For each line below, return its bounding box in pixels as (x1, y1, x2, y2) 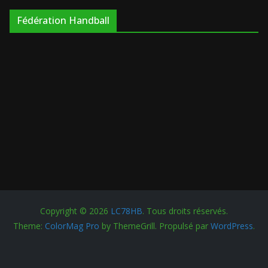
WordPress (211, 220, 253, 232)
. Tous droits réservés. (142, 205, 228, 217)
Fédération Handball (17, 13, 109, 27)
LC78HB (111, 205, 142, 217)
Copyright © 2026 (40, 205, 111, 217)
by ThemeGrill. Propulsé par (99, 220, 211, 232)
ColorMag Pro (45, 220, 99, 232)
